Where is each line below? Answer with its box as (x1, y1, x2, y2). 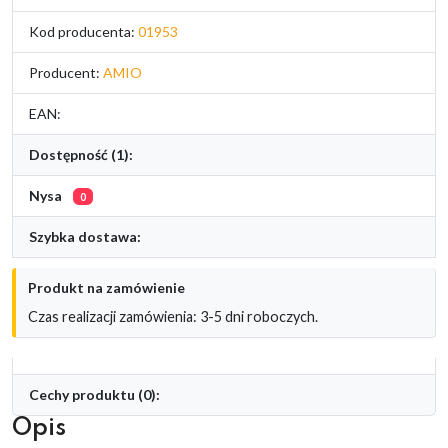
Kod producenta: (29, 22, 138, 40)
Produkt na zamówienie (28, 278, 185, 296)
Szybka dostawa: (29, 227, 141, 245)
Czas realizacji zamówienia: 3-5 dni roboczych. (28, 307, 318, 325)
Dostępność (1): (29, 145, 133, 163)
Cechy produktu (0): (29, 385, 160, 403)
